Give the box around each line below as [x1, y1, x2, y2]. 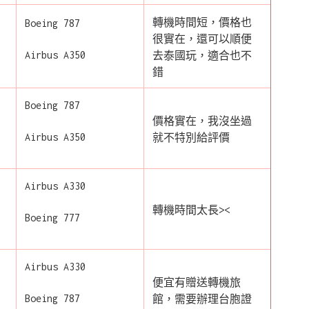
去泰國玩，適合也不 [152, 49, 252, 61]
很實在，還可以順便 [152, 32, 252, 45]
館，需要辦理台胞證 [152, 292, 252, 305]
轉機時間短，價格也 [152, 16, 252, 28]
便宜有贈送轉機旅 [152, 276, 241, 288]
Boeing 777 [25, 211, 80, 223]
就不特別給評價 [152, 131, 230, 143]
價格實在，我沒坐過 [152, 114, 252, 127]
